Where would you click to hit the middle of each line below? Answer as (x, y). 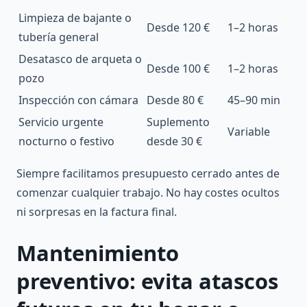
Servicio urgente (61, 122)
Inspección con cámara (78, 100)
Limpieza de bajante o (75, 18)
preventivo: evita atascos (147, 281)
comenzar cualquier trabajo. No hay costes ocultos (148, 193)
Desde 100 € (178, 69)
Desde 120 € (178, 28)
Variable (249, 132)
